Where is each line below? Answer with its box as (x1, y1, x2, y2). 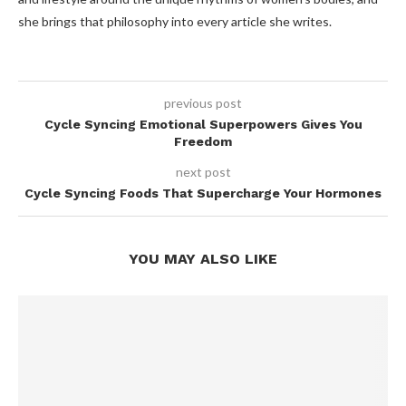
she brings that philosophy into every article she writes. (18, 14, 332, 30)
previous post (164, 95, 242, 111)
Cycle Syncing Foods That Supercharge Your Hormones (24, 186, 382, 201)
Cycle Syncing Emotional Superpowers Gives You (43, 117, 362, 132)
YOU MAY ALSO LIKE (129, 250, 277, 268)
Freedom (174, 134, 232, 150)
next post (175, 164, 231, 180)
